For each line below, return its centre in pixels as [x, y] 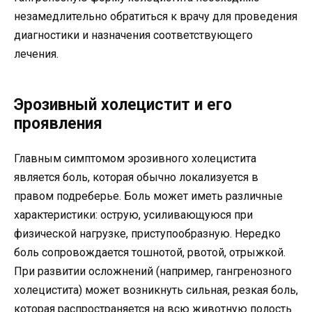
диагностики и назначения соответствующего [133, 36]
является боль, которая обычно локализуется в [136, 178]
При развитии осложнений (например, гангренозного [153, 272]
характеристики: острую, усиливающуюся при [133, 215]
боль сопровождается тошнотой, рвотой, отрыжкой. [150, 253]
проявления [58, 124]
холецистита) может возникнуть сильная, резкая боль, [156, 290]
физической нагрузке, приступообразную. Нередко [147, 234]
